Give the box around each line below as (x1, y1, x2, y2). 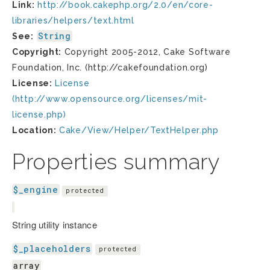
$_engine (13, 184, 58, 195)
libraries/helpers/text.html (12, 16, 134, 25)
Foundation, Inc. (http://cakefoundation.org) (12, 63, 208, 72)
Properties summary (12, 149, 220, 174)
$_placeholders (13, 242, 91, 254)
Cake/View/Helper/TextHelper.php (59, 125, 219, 135)
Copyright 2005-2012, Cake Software (61, 47, 231, 57)
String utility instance (12, 218, 97, 231)
